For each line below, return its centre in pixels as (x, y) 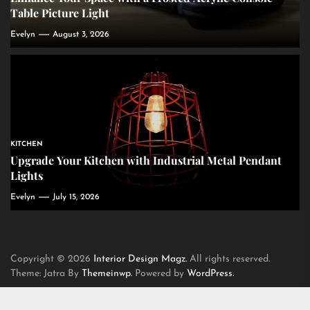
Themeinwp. (108, 274)
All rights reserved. (230, 259)
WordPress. (210, 274)
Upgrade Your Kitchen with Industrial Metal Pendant (146, 161)
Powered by (161, 274)
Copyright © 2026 (52, 259)
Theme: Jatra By (46, 274)
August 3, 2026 (81, 35)
